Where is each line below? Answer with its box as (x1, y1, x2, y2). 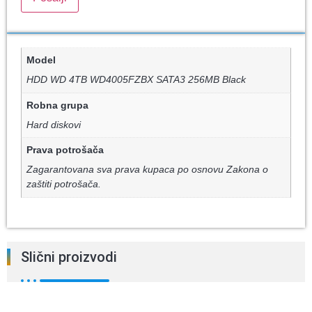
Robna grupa (26, 99, 89, 111)
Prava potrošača (26, 144, 104, 156)
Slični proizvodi (21, 249, 117, 266)
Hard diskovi (26, 118, 81, 130)
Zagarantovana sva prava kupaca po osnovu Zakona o (26, 164, 269, 175)
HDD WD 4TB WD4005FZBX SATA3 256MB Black (26, 74, 247, 86)
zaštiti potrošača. (26, 178, 102, 190)
